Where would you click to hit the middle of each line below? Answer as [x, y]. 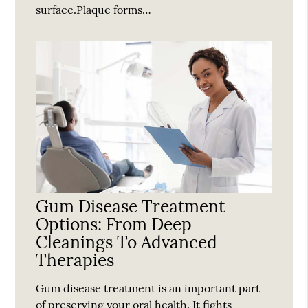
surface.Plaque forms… [94, 9]
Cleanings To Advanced [127, 242]
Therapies [75, 260]
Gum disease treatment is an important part [148, 288]
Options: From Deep [114, 224]
